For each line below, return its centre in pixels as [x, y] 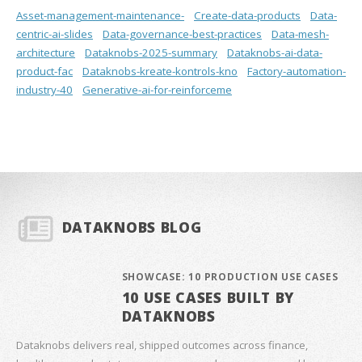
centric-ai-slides [55, 34]
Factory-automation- [297, 72]
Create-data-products [247, 16]
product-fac [44, 72]
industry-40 [44, 90]
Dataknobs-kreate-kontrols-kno [160, 72]
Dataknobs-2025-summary [151, 53]
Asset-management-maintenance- [100, 16]
